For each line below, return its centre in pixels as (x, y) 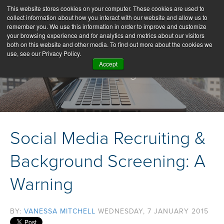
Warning (41, 184)
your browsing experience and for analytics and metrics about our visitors (106, 35)
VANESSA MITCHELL (60, 211)
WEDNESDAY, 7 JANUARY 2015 (153, 211)
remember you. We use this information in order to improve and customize (107, 26)
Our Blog (112, 73)
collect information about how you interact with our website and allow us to (107, 17)
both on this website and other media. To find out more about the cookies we (110, 44)
